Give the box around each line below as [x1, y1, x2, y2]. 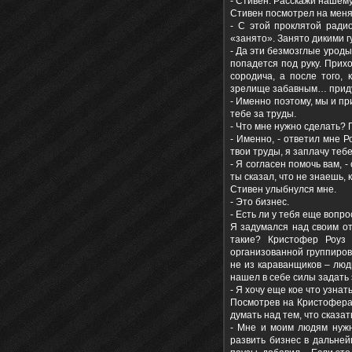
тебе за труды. [230, 108, 296, 120]
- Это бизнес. [230, 196, 289, 208]
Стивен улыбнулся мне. [230, 184, 336, 196]
